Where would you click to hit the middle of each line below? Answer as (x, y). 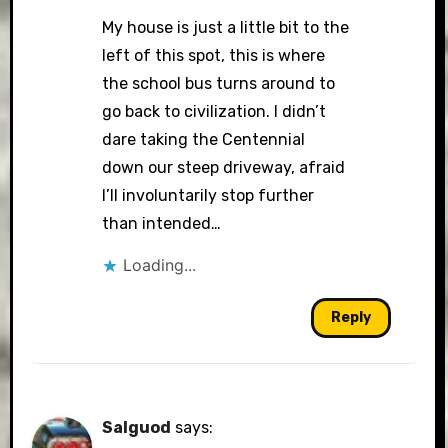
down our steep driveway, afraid (224, 168)
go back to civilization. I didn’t (214, 112)
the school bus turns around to (219, 84)
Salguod (137, 428)
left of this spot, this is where (214, 56)
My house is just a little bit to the (226, 28)
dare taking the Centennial (204, 140)
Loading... (160, 265)
